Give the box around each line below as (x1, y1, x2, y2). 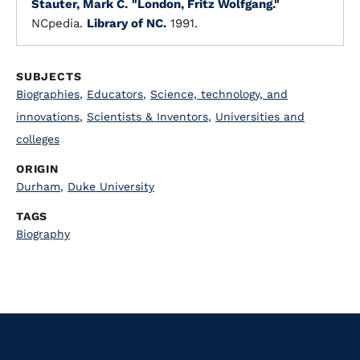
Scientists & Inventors (87, 110, 208, 123)
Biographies (16, 88, 80, 100)
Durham (16, 180, 60, 193)
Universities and (215, 110, 305, 123)
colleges (16, 133, 59, 145)
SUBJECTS (16, 70, 82, 83)
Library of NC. (87, 16, 166, 31)
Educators (87, 88, 143, 100)
